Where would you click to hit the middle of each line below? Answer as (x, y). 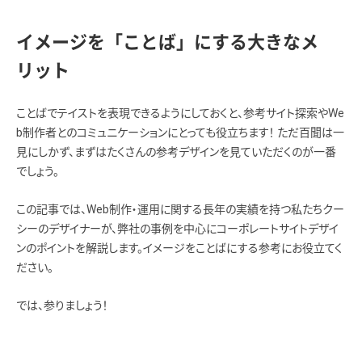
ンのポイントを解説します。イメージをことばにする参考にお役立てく (179, 248)
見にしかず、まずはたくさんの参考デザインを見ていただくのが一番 (176, 152)
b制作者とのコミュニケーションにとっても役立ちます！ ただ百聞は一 (180, 132)
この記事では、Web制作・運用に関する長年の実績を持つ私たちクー (180, 209)
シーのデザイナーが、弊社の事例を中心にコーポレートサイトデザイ (177, 228)
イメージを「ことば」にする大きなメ (167, 42)
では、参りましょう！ (62, 305)
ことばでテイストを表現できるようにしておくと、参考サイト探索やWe (180, 113)
